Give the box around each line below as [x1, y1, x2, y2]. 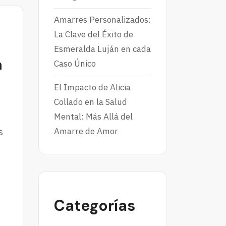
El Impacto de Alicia [54, 82, 131, 93]
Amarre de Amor [54, 126, 118, 137]
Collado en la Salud [54, 96, 127, 108]
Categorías [54, 196, 135, 216]
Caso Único [54, 58, 96, 70]
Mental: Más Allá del [54, 111, 133, 123]
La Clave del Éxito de [54, 29, 133, 40]
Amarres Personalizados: [54, 14, 151, 26]
